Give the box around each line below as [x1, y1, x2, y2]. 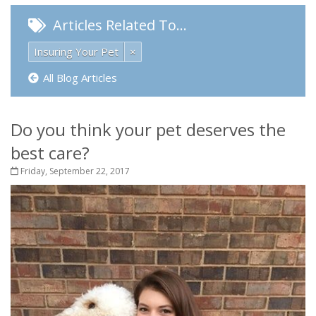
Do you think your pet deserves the [11, 118, 286, 141]
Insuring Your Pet [34, 44, 119, 59]
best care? [11, 141, 90, 164]
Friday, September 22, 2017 [18, 165, 130, 177]
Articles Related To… [49, 16, 187, 35]
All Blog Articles [43, 71, 117, 85]
